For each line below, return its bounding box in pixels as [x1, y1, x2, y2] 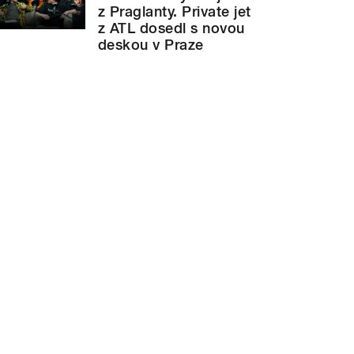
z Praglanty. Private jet [98, 2, 251, 20]
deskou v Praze [98, 36, 204, 53]
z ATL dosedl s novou [98, 19, 245, 36]
